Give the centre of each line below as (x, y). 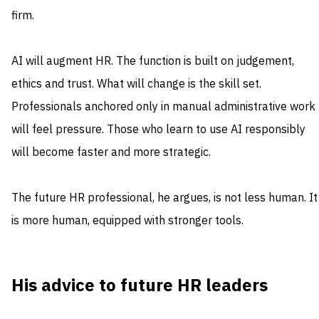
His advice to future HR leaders (140, 286)
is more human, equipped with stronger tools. (127, 221)
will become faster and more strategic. (111, 153)
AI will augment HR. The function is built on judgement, (153, 62)
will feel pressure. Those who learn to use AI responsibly (158, 130)
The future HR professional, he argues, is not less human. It (164, 198)
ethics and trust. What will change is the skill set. (136, 84)
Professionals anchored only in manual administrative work (163, 107)
